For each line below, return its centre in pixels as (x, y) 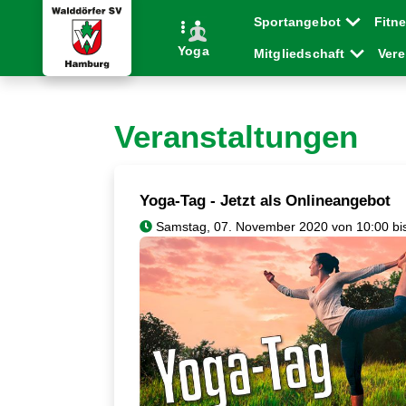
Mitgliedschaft (301, 53)
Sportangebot (299, 22)
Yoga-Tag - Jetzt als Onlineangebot (265, 201)
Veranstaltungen (236, 136)
